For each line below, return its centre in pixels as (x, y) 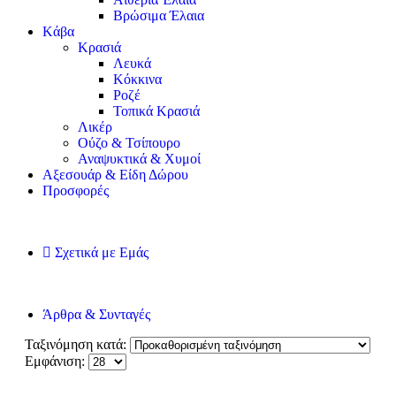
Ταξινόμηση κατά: (77, 344)
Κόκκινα (137, 79)
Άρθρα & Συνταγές (96, 314)
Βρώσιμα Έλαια (159, 15)
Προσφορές (76, 190)
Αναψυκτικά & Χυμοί (139, 159)
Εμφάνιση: (57, 361)
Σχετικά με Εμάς (102, 252)
